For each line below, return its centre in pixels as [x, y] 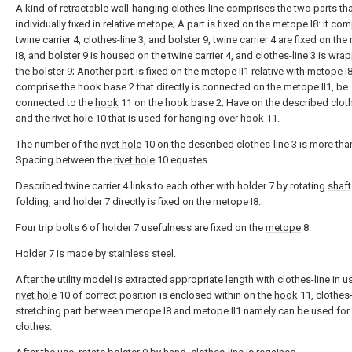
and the [34, 119]
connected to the [55, 103]
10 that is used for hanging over [167, 119]
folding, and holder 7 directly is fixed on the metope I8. [138, 202]
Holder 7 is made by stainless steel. [96, 254]
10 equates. [182, 160]
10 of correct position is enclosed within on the [165, 295]
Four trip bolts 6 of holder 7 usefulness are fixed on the [141, 228]
